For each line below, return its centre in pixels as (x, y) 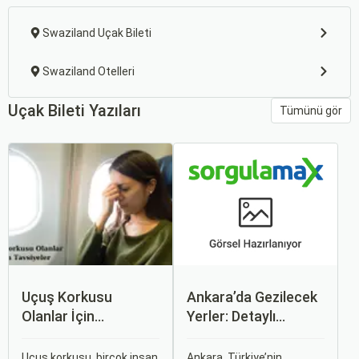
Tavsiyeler (55, 335)
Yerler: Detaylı (231, 316)
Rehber (210, 335)
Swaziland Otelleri (89, 71)
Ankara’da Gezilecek (252, 297)
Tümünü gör (311, 110)
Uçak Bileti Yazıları (75, 111)
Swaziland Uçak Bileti (97, 33)
